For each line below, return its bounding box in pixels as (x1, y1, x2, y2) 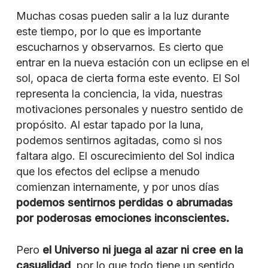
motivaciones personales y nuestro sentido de (16, 102, 243, 115)
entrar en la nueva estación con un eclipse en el (16, 56, 249, 69)
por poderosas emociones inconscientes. (16, 211, 229, 224)
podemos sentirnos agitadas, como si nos (16, 133, 222, 147)
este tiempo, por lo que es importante (16, 25, 201, 38)
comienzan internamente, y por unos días (16, 180, 219, 193)
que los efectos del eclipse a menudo (16, 165, 200, 178)
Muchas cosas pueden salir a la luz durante (16, 9, 229, 22)
